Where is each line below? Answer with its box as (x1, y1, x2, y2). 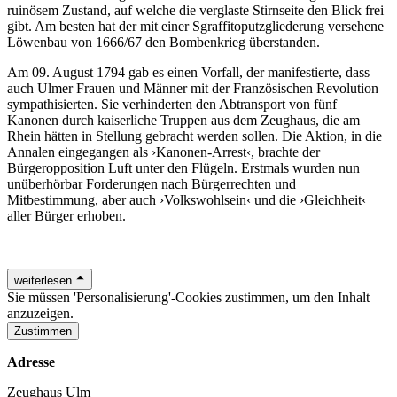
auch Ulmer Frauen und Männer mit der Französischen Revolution (7, 80, 378, 96)
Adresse (7, 354, 55, 370)
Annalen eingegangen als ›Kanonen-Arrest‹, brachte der (7, 144, 320, 160)
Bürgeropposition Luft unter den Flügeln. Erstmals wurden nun (7, 160, 360, 175)
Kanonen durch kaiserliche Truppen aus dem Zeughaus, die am (7, 112, 360, 128)
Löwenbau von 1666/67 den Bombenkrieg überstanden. (7, 34, 320, 50)
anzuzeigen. (7, 305, 74, 321)
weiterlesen (14, 273, 72, 287)
